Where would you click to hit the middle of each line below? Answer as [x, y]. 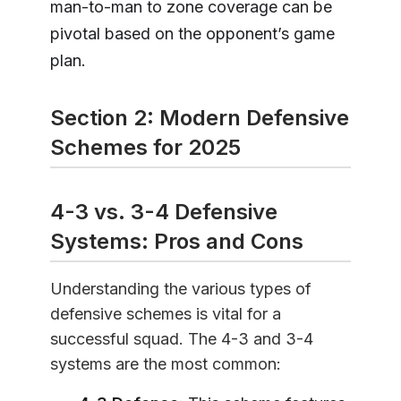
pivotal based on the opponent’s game [192, 33]
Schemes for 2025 [145, 147]
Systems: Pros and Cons [177, 241]
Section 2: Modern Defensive [200, 117]
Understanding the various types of [181, 288]
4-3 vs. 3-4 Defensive [164, 211]
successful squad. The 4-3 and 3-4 [182, 338]
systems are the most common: [166, 363]
